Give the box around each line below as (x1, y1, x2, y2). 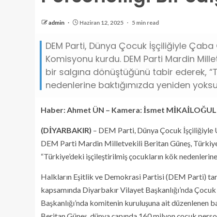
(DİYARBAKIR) (41, 125, 92, 135)
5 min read (132, 19, 159, 26)
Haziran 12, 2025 (78, 19, 124, 26)
